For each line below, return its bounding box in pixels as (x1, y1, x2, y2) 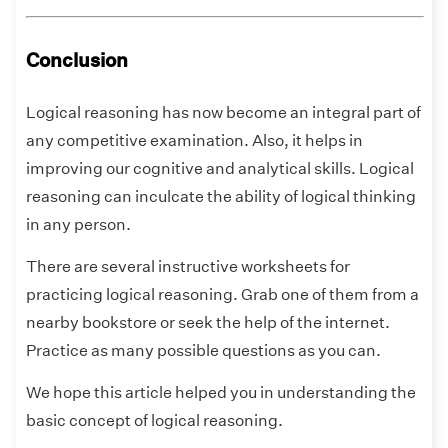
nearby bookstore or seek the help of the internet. (26, 313, 390, 333)
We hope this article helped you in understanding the (26, 383, 416, 403)
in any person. (26, 215, 131, 235)
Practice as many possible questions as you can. (26, 341, 384, 361)
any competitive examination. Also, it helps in (26, 131, 363, 151)
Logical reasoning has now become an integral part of (26, 103, 421, 123)
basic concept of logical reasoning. (26, 411, 286, 431)
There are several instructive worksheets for (26, 257, 350, 277)
